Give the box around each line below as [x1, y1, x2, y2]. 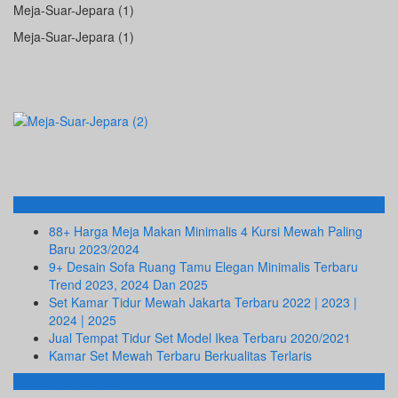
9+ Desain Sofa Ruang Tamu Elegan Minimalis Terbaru [49, 258, 358, 276]
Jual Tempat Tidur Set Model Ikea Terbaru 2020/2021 [49, 329, 351, 347]
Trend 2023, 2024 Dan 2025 [49, 275, 208, 294]
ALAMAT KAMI [13, 370, 119, 394]
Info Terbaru [13, 193, 99, 217]
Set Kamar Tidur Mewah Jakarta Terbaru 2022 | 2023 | [49, 293, 357, 312]
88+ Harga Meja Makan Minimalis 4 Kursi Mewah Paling [49, 222, 362, 241]
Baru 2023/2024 [49, 240, 139, 259]
